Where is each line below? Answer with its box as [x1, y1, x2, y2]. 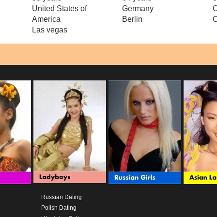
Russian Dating [41, 193, 82, 201]
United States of [31, 4, 87, 13]
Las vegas [31, 25, 67, 34]
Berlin [122, 15, 143, 23]
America [31, 15, 61, 23]
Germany [122, 4, 154, 13]
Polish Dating [41, 204, 77, 211]
